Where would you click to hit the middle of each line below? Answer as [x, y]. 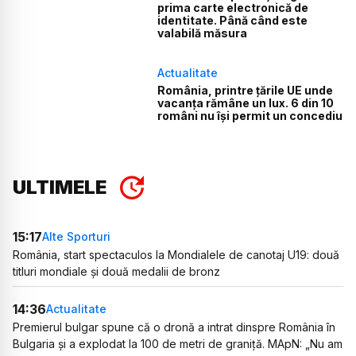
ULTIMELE [60, 187]
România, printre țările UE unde [246, 91]
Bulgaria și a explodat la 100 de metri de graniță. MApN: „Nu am [178, 343]
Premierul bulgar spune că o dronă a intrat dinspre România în [174, 327]
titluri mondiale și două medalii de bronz [116, 271]
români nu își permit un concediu [250, 116]
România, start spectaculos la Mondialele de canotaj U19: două [176, 254]
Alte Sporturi [76, 237]
